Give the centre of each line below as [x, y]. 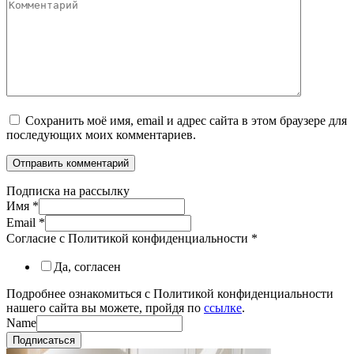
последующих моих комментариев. [101, 134]
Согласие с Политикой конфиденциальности [129, 238]
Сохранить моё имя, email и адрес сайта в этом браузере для [186, 120]
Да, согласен [87, 266]
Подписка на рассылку [68, 190]
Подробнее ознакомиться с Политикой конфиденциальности [170, 293]
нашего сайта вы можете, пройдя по [105, 307]
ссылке [223, 307]
